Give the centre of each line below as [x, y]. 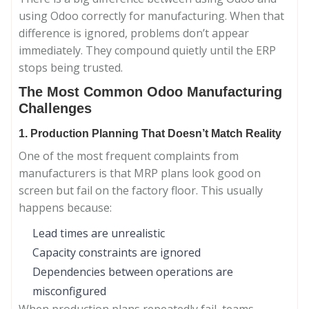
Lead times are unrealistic [99, 233]
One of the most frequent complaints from [129, 156]
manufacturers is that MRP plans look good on [140, 173]
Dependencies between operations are [133, 272]
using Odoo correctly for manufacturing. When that [151, 16]
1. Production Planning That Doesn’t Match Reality [150, 133]
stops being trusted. [71, 68]
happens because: [65, 208]
